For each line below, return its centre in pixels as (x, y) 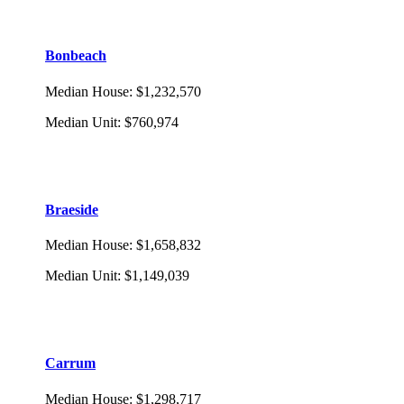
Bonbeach (76, 56)
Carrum (70, 363)
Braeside (72, 209)
